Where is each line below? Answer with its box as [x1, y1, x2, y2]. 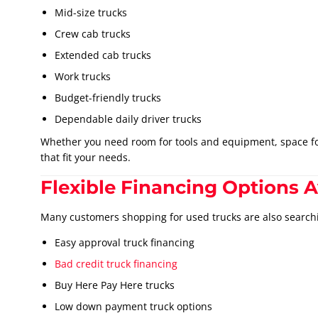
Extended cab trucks [55, 48, 151, 62]
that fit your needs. [40, 150, 131, 165]
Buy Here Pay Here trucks [55, 278, 175, 292]
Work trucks [55, 70, 111, 84]
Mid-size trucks [55, 6, 127, 20]
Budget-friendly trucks [55, 91, 161, 105]
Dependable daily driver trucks [55, 112, 202, 126]
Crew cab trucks [55, 27, 131, 41]
